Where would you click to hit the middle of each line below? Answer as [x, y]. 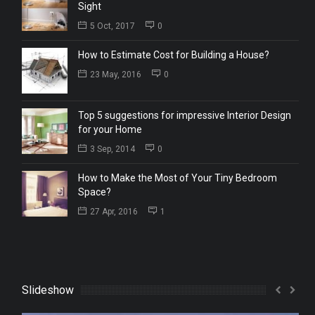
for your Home [110, 130]
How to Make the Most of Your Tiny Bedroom [177, 178]
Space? [94, 192]
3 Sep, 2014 [112, 149]
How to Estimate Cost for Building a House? [173, 55]
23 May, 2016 [115, 75]
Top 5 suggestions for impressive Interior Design [184, 116]
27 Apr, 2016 [114, 212]
